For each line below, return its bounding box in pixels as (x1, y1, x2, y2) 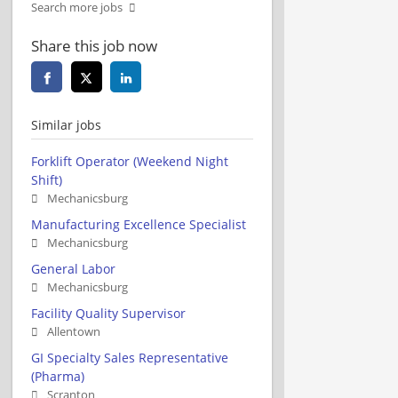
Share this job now (31, 35, 157, 56)
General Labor (31, 259, 115, 277)
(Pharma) (31, 367, 84, 385)
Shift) (31, 171, 62, 188)
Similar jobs (31, 115, 101, 133)
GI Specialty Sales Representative (31, 348, 228, 366)
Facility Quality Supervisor (31, 304, 186, 322)
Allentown (47, 323, 100, 339)
